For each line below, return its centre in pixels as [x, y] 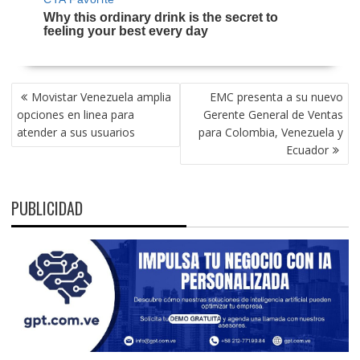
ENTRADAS [41, 126]
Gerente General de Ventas [274, 114]
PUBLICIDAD [47, 208]
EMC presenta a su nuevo [277, 96]
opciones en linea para [75, 114]
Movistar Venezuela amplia [101, 96]
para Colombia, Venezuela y [271, 132]
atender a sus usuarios [76, 132]
